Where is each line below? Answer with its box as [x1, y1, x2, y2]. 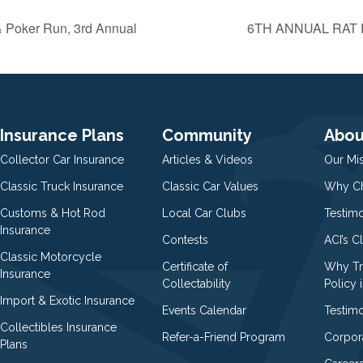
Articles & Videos [162, 152, 253, 166]
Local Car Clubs [162, 206, 246, 220]
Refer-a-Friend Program [162, 330, 285, 344]
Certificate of [162, 259, 228, 273]
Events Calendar [162, 303, 246, 317]
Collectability [162, 276, 231, 290]
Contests [162, 233, 208, 246]
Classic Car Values [162, 179, 258, 193]
